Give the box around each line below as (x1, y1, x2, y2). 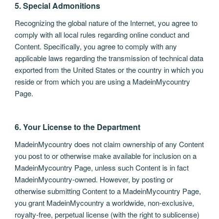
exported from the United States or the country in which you (15, 64, 203, 75)
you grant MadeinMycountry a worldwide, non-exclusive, (15, 197, 194, 208)
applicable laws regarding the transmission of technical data (15, 52, 203, 63)
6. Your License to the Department (15, 121, 140, 133)
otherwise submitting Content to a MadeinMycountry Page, (15, 186, 201, 197)
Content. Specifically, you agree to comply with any (15, 41, 177, 51)
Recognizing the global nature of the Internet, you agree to (15, 17, 197, 28)
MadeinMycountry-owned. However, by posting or (15, 174, 173, 185)
